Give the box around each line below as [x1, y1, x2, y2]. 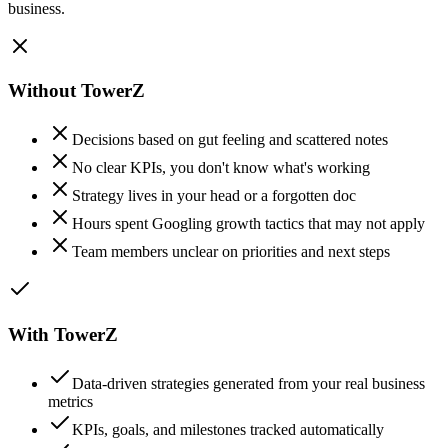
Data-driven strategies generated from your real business [72, 374, 425, 392]
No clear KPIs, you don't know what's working [72, 159, 370, 177]
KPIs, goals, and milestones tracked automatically [72, 420, 384, 438]
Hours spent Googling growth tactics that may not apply [72, 215, 425, 233]
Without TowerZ [8, 80, 145, 102]
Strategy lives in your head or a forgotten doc [72, 187, 356, 205]
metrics [48, 392, 93, 410]
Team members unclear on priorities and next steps [72, 243, 390, 261]
